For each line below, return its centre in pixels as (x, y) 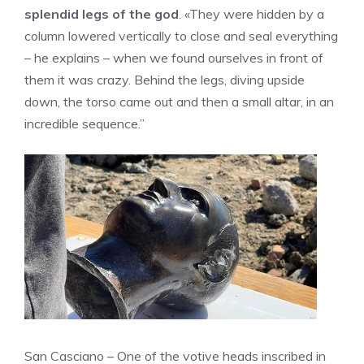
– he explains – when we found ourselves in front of (174, 58)
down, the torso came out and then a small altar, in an (179, 102)
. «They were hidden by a (251, 14)
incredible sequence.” (84, 124)
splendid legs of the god (102, 14)
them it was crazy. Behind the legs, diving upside (165, 80)
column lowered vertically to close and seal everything (181, 36)
